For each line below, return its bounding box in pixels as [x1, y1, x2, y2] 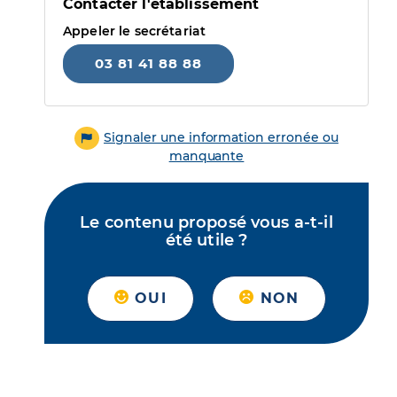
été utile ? [165, 230, 248, 251]
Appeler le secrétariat [63, 23, 206, 39]
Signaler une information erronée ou [104, 129, 339, 145]
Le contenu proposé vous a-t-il [80, 213, 333, 233]
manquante [168, 148, 245, 165]
